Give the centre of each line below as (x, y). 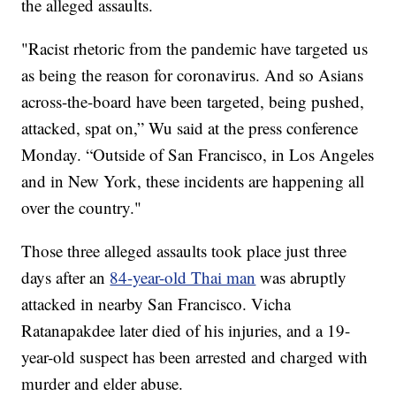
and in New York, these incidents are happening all (193, 181)
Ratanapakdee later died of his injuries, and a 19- (186, 331)
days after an (66, 278)
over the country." (82, 208)
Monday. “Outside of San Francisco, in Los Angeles (198, 155)
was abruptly (301, 278)
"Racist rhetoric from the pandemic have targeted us (195, 49)
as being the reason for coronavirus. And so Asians (193, 75)
